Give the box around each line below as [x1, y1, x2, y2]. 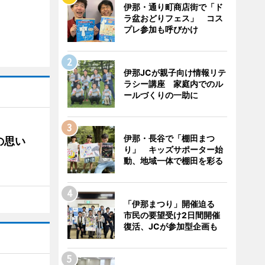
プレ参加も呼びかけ [123, 24, 198, 34]
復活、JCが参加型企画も [123, 221, 218, 231]
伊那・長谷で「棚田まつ [123, 133, 215, 143]
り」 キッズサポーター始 [123, 144, 223, 154]
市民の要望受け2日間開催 [123, 210, 220, 220]
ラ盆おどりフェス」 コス [123, 13, 223, 23]
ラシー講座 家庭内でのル [123, 79, 223, 89]
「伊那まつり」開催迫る [123, 199, 223, 209]
